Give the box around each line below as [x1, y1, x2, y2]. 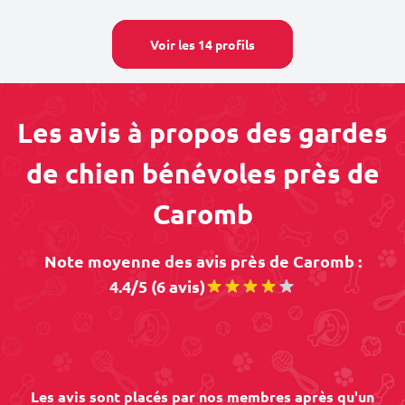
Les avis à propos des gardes [17, 116, 388, 149]
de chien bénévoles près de [25, 156, 380, 190]
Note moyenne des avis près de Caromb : [43, 250, 362, 271]
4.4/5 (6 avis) [109, 276, 205, 297]
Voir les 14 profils [150, 36, 255, 52]
